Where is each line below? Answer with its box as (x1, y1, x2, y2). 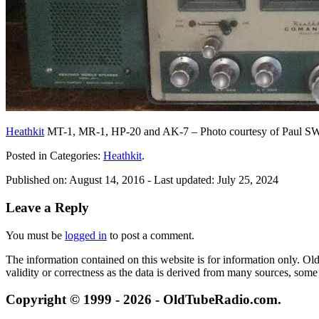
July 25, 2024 (217, 174, 278, 187)
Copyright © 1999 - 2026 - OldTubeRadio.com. (6, 292, 281, 308)
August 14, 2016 (69, 174, 147, 187)
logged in (65, 229, 107, 241)
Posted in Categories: (6, 150, 103, 162)
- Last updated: (147, 174, 217, 187)
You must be (6, 229, 65, 241)
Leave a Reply (6, 200, 89, 216)
